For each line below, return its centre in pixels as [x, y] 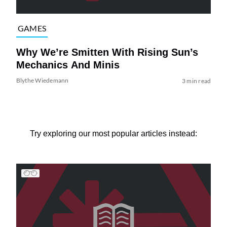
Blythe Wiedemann [42, 80]
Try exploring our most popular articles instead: [113, 133]
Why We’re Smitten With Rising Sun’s [107, 52]
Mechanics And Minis [68, 65]
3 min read [196, 81]
